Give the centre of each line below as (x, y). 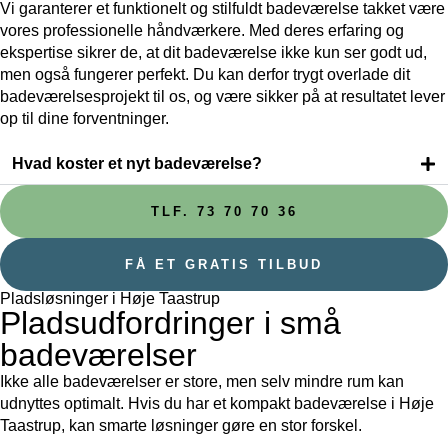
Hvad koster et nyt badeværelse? (137, 164)
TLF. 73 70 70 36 (224, 212)
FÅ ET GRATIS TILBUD (224, 265)
